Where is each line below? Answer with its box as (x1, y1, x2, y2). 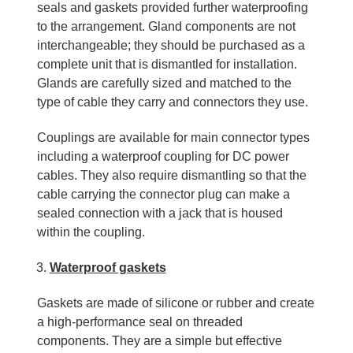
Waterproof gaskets (49, 260, 166, 274)
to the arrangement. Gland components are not (36, 19, 295, 33)
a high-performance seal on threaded (36, 314, 243, 329)
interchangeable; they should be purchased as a (36, 38, 305, 52)
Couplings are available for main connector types (36, 130, 310, 144)
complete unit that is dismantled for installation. (36, 57, 297, 71)
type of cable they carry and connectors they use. (36, 95, 308, 109)
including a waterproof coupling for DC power (36, 149, 289, 163)
